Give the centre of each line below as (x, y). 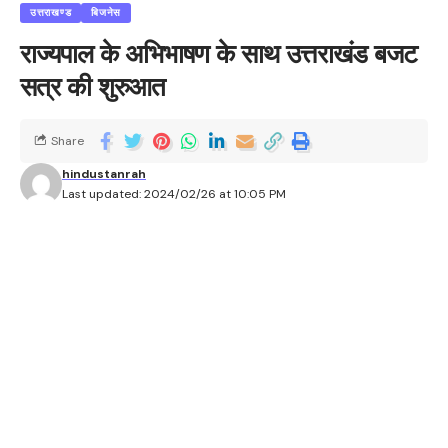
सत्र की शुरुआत (92, 86)
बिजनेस (106, 12)
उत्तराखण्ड (51, 12)
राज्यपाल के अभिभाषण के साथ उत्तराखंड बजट (218, 53)
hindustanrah (104, 173)
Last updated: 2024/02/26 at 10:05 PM (174, 193)
